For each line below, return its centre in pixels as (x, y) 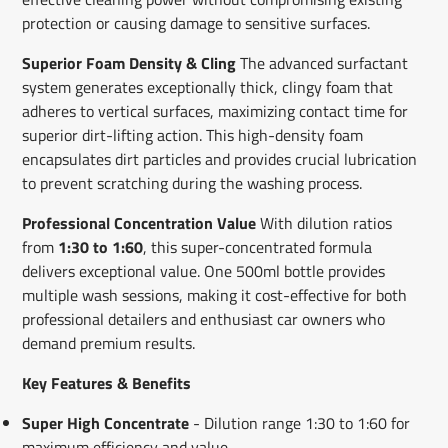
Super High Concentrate (105, 422)
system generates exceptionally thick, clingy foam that (207, 86)
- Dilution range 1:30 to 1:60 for (299, 422)
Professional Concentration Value (138, 222)
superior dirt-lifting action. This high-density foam (192, 134)
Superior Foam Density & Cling (128, 62)
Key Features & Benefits (106, 382)
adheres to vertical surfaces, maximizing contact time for (214, 110)
